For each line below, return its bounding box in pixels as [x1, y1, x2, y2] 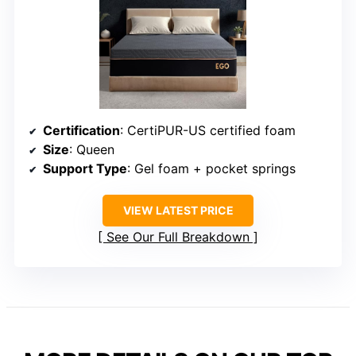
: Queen [69, 141, 114, 158]
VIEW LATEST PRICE [122, 203, 234, 218]
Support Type [43, 161, 127, 177]
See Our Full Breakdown [106, 229, 250, 246]
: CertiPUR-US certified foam [120, 122, 296, 139]
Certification [43, 122, 120, 139]
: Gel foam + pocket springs [127, 161, 296, 177]
